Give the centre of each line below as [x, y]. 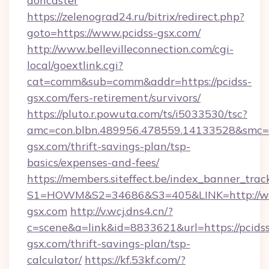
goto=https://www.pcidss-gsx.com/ [114, 33]
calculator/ [54, 260]
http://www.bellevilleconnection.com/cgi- [130, 49]
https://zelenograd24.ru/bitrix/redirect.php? [136, 17]
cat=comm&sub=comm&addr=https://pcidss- [139, 81]
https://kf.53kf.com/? [135, 260]
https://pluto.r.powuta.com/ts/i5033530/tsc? [137, 114]
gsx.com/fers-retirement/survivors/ [114, 98]
